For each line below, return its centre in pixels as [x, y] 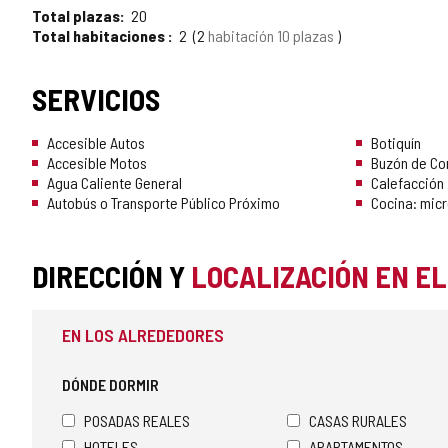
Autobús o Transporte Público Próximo [163, 203]
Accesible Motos [97, 163]
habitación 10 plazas [272, 36]
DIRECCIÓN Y [111, 276]
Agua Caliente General [114, 183]
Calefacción [407, 183]
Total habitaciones [100, 36]
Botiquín [396, 143]
